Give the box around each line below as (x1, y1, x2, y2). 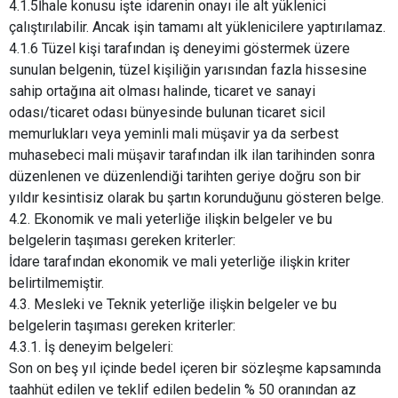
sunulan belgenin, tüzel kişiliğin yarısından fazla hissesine (9, 61, 367, 79)
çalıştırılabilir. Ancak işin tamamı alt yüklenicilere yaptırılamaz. (9, 19, 386, 36)
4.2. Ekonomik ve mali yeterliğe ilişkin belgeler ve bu (9, 211, 332, 228)
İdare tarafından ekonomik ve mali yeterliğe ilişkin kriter (9, 253, 350, 271)
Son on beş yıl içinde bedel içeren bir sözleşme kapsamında (9, 360, 381, 378)
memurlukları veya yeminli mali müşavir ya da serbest (9, 125, 338, 143)
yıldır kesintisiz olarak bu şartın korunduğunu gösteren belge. (9, 189, 384, 207)
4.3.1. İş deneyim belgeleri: (9, 338, 173, 356)
